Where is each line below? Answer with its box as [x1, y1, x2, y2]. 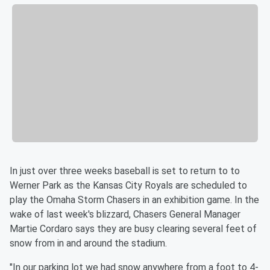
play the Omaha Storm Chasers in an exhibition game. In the [10, 194, 259, 206]
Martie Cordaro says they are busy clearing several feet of [10, 223, 257, 235]
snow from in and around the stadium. [10, 237, 167, 250]
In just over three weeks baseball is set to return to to [10, 165, 240, 177]
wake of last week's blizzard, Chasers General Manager [10, 209, 240, 221]
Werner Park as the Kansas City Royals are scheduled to [10, 180, 247, 192]
